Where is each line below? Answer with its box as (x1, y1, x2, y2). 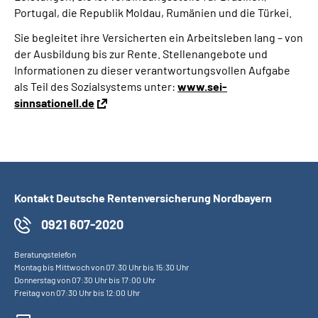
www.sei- (177, 79, 227, 93)
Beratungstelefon (14, 249, 76, 259)
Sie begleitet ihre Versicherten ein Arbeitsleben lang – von (14, 31, 303, 44)
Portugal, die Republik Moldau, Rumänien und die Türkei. (14, 6, 292, 19)
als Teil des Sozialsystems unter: (14, 79, 177, 93)
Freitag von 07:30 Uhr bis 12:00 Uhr (14, 287, 140, 297)
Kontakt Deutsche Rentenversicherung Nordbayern (14, 191, 272, 204)
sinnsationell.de (14, 96, 94, 109)
